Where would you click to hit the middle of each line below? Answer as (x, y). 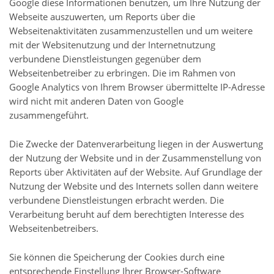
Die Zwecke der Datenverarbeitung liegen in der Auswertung (136, 144)
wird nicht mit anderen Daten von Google (96, 101)
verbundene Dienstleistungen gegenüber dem (105, 59)
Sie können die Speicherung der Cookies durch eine (117, 257)
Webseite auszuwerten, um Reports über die (102, 17)
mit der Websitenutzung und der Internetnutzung (112, 45)
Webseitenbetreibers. (54, 228)
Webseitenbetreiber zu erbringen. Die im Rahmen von (122, 73)
